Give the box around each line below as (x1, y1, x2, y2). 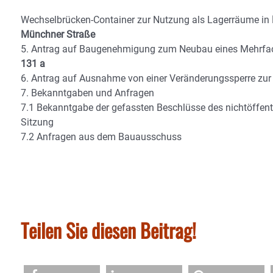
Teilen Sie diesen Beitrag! (21, 216, 196, 244)
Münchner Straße (21, 29, 97, 40)
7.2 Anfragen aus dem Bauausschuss (21, 131, 182, 143)
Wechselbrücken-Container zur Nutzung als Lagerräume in (21, 14, 272, 26)
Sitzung (21, 116, 54, 128)
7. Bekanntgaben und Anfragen (21, 87, 154, 99)
